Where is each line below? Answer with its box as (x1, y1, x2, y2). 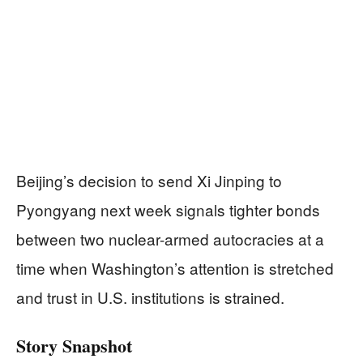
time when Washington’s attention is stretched (16, 257, 334, 280)
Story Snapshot (16, 332, 132, 360)
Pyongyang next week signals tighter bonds (16, 199, 320, 221)
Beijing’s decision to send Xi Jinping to (16, 169, 282, 192)
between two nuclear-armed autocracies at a (16, 228, 324, 250)
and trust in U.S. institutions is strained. (16, 286, 284, 309)
